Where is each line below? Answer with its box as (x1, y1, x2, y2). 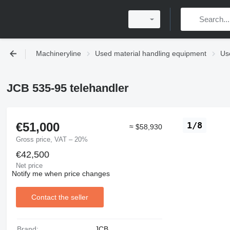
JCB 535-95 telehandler (6, 81, 129, 94)
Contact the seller (31, 193, 88, 201)
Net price (15, 162, 43, 169)
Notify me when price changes (11, 169, 110, 178)
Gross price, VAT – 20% (15, 136, 88, 143)
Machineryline (36, 49, 81, 57)
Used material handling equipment (95, 49, 206, 57)
